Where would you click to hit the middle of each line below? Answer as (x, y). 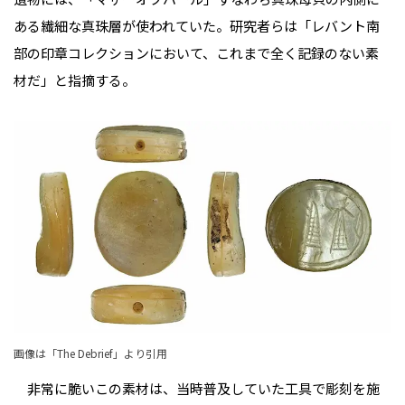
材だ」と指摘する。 (75, 80)
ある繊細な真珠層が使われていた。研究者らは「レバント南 (197, 26)
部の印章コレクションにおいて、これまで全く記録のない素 (196, 53)
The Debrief (85, 353)
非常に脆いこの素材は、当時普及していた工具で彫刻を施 (197, 389)
